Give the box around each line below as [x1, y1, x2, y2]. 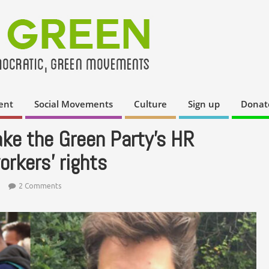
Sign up [188, 98, 220, 110]
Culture [134, 98, 167, 110]
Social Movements [34, 98, 113, 110]
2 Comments [19, 181, 61, 190]
